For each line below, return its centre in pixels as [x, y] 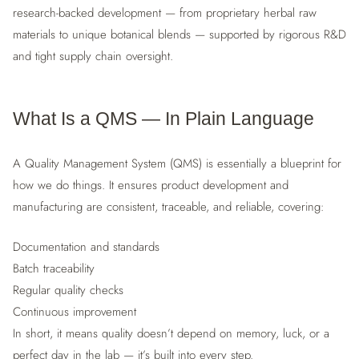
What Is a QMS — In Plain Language [163, 119]
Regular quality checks [68, 290]
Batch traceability [54, 268]
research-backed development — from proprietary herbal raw [165, 12]
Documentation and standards [86, 246]
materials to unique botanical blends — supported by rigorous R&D [179, 34]
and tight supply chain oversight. [93, 56]
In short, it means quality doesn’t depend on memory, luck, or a [171, 333]
